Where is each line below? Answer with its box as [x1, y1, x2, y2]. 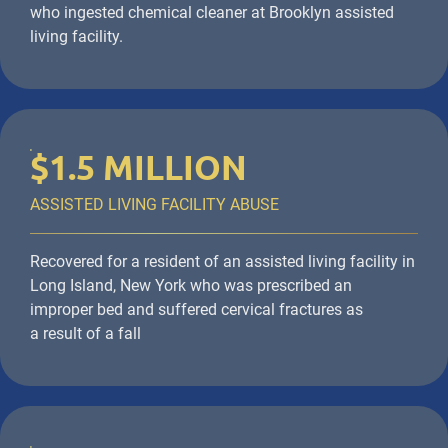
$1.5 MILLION [30, 148, 247, 187]
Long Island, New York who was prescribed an [30, 276, 352, 296]
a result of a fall [30, 324, 141, 344]
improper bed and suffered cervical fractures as [30, 300, 363, 320]
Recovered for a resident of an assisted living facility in [30, 252, 415, 272]
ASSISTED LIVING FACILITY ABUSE [30, 195, 279, 215]
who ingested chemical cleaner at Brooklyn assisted [30, 3, 394, 23]
